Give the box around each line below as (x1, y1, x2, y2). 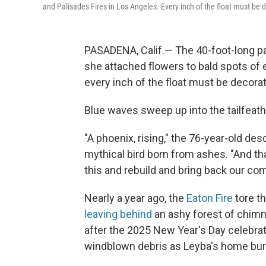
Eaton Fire (186, 192, 233, 204)
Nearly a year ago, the (84, 192, 186, 204)
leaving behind (84, 208, 152, 220)
